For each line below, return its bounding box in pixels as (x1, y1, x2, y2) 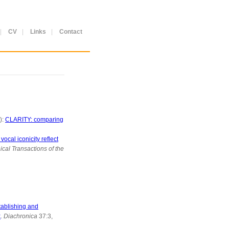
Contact (59, 28, 82, 35)
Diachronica (4, 213, 37, 220)
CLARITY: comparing (5, 116, 63, 123)
